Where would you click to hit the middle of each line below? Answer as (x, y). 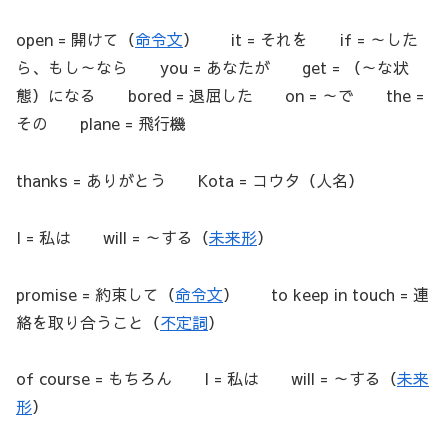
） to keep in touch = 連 (326, 293)
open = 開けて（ (75, 39)
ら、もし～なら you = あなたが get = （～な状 (212, 67)
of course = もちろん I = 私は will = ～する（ (206, 378)
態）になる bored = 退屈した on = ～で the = (220, 95)
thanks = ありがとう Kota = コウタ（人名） (190, 179)
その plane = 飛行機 (101, 123)
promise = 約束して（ (95, 293)
